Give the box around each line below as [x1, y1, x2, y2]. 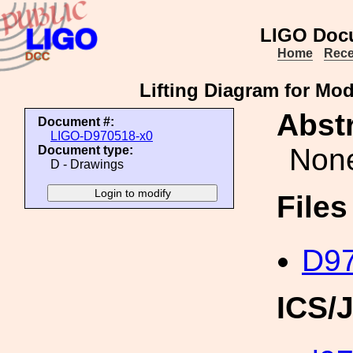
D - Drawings [50, 158, 124, 171]
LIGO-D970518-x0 [50, 129, 153, 143]
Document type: [38, 143, 133, 157]
